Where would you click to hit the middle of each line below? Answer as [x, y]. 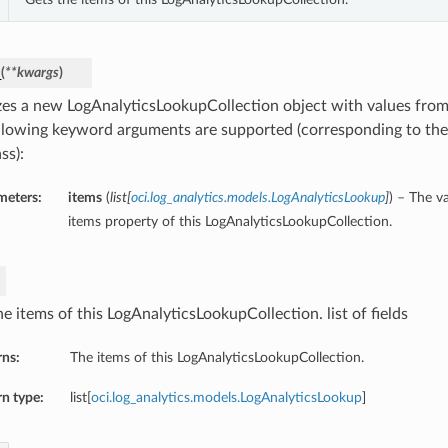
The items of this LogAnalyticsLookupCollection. [216, 358]
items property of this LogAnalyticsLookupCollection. [229, 222]
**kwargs [31, 73]
